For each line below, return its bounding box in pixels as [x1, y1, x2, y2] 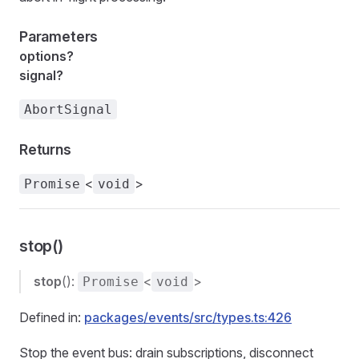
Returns [19, 141, 71, 158]
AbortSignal [24, 102, 112, 117]
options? [19, 48, 74, 64]
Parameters [19, 28, 99, 45]
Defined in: [19, 309, 84, 325]
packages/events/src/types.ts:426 [84, 309, 292, 325]
